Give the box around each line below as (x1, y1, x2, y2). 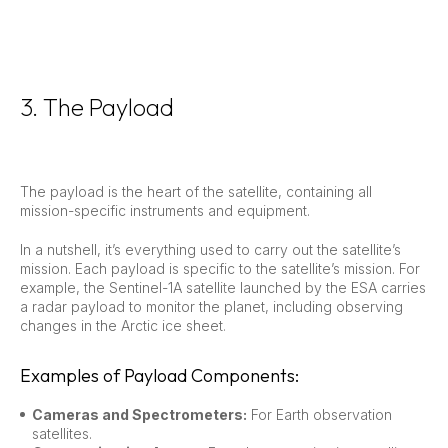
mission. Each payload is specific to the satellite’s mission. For (20, 259, 420, 277)
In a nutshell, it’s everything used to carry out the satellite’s (20, 240, 401, 258)
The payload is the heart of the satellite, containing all (20, 182, 372, 200)
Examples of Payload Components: (20, 363, 299, 387)
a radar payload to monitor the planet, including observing (20, 297, 403, 315)
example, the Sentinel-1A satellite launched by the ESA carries (20, 278, 426, 296)
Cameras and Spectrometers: (32, 405, 247, 423)
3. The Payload (20, 91, 174, 122)
